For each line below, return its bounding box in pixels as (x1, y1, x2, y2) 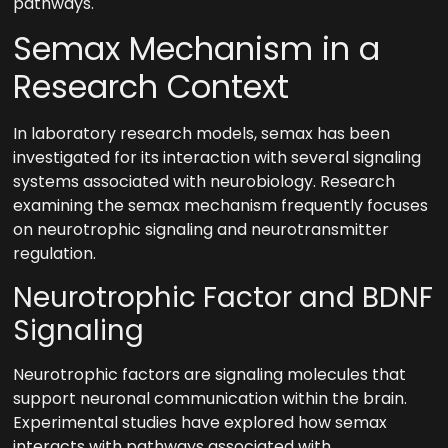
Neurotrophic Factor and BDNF (13, 277, 434, 317)
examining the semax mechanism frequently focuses (13, 194, 429, 218)
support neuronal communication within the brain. (13, 386, 408, 410)
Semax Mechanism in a (13, 26, 381, 72)
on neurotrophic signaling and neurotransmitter (13, 218, 390, 242)
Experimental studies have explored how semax (13, 410, 388, 434)
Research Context (13, 64, 290, 110)
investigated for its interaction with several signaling (13, 146, 422, 170)
